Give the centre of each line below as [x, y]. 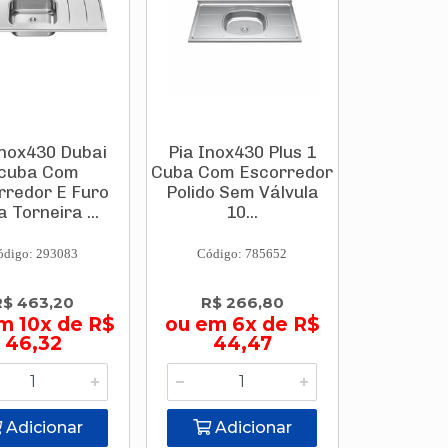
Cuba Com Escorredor [242, 172]
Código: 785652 [242, 253]
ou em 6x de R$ [242, 324]
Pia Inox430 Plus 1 [242, 152]
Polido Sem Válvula [242, 192]
